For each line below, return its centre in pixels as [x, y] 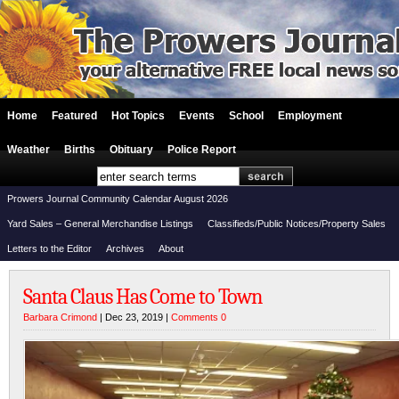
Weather [28, 150]
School [246, 116]
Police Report [202, 150]
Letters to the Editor [49, 248]
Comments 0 [199, 317]
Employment [310, 116]
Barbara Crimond [60, 317]
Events [197, 116]
